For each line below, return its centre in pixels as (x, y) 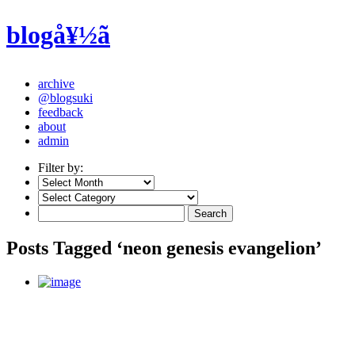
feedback (61, 112)
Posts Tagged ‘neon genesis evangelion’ (164, 248)
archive (56, 83)
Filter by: (61, 167)
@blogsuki (65, 97)
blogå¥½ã (58, 35)
